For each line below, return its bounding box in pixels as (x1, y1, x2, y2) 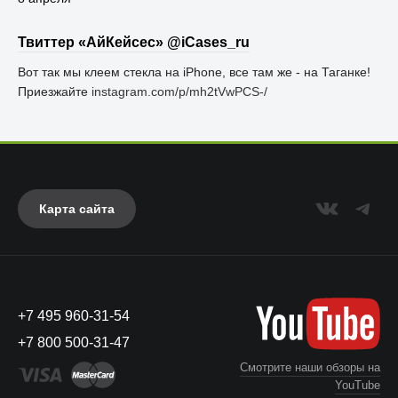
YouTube (335, 378, 380, 392)
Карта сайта (39, 202, 115, 216)
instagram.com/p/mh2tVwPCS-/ (92, 84, 267, 99)
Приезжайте (18, 84, 92, 99)
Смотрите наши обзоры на (240, 360, 380, 374)
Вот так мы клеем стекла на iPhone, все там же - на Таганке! (18, 65, 370, 79)
